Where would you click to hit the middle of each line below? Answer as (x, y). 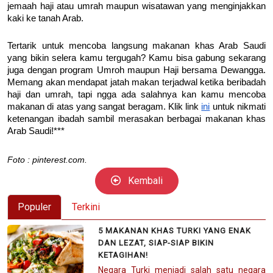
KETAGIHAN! (123, 255)
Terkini (86, 207)
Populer (34, 207)
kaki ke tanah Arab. (45, 18)
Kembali (144, 180)
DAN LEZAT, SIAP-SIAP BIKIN (156, 243)
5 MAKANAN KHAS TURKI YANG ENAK (175, 230)
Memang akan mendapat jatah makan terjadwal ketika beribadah (136, 82)
